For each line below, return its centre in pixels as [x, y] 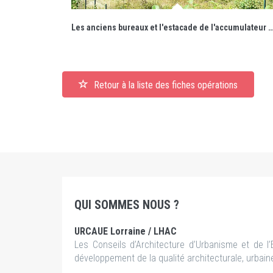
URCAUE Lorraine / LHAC [126, 231]
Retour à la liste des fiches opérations [165, 85]
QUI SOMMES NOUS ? [127, 205]
